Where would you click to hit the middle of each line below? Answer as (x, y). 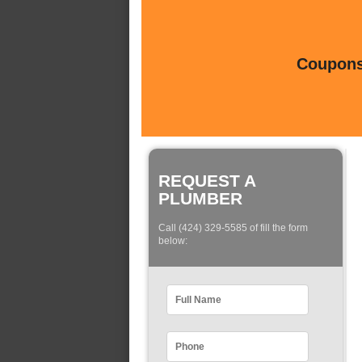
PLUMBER (200, 198)
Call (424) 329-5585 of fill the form (233, 228)
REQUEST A (207, 181)
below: (173, 241)
